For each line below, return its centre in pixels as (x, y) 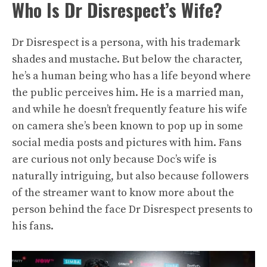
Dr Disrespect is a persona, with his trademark (126, 43)
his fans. (33, 226)
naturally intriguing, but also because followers (130, 176)
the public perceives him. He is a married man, (128, 93)
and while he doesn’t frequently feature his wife (130, 109)
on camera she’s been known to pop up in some (128, 126)
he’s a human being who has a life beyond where (131, 76)
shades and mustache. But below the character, (127, 59)
